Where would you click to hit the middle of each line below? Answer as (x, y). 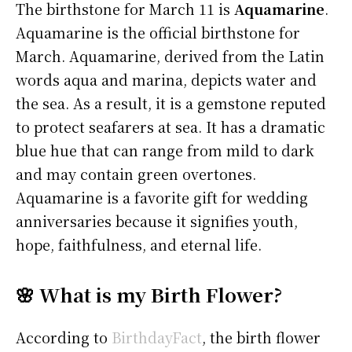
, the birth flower (261, 337)
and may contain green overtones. (136, 174)
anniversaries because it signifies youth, (157, 221)
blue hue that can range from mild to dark (165, 150)
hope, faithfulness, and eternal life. (139, 245)
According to (64, 337)
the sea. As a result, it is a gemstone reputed (171, 103)
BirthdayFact (157, 337)
